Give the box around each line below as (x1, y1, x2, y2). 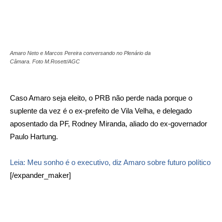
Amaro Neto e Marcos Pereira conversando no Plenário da (10, 50, 151, 56)
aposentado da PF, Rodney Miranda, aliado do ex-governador (10, 119, 207, 128)
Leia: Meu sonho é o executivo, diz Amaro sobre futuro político (10, 158, 211, 166)
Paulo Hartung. (10, 132, 58, 141)
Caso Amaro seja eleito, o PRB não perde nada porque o (10, 93, 192, 102)
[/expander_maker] (10, 170, 71, 179)
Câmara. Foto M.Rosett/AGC (10, 58, 80, 64)
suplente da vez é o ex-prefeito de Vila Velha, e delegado (10, 106, 192, 115)
